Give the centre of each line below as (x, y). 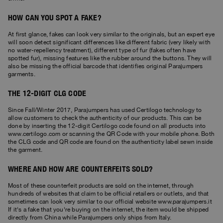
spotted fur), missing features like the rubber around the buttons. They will (110, 58)
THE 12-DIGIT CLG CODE (47, 94)
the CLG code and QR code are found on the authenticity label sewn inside (111, 142)
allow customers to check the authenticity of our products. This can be (105, 118)
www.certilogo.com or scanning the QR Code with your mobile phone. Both (111, 134)
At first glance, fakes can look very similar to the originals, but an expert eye (111, 35)
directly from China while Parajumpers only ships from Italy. (90, 218)
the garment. (25, 150)
